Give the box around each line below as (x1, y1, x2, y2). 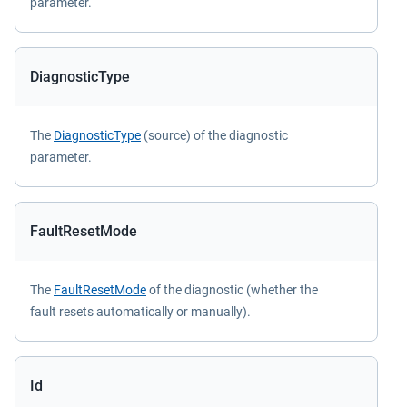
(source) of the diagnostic (141, 128, 288, 143)
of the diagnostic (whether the (146, 283, 318, 297)
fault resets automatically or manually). (30, 304, 251, 319)
